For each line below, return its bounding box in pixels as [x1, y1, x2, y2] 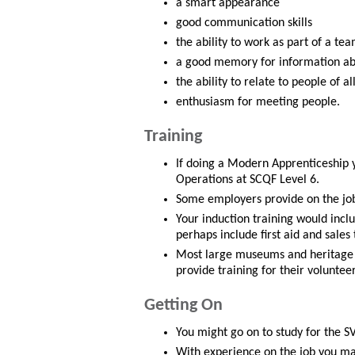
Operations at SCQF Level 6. [176, 174, 319, 187]
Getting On [144, 296, 223, 315]
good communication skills [176, 17, 312, 30]
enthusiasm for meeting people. [176, 96, 340, 109]
